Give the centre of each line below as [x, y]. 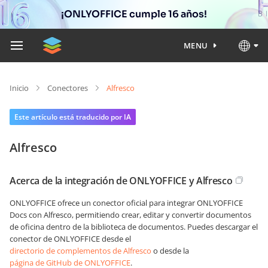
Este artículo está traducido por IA [73, 117]
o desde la [170, 251]
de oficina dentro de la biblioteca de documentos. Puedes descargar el [134, 227]
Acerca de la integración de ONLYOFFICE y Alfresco [121, 181]
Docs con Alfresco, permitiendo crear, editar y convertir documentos [130, 215]
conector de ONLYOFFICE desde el [70, 239]
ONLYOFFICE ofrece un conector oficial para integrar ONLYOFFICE [126, 203]
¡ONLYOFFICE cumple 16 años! [134, 14]
